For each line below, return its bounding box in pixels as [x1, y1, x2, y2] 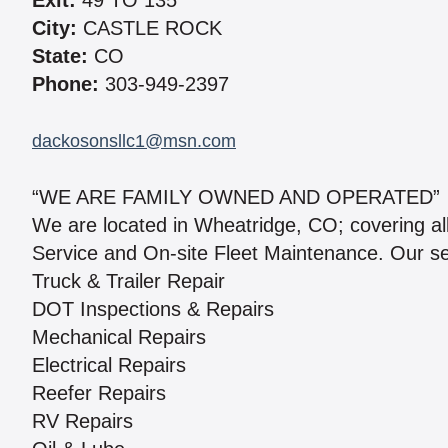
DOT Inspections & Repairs [32, 298, 274, 321]
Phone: [32, 73, 99, 96]
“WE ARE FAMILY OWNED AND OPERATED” [32, 186, 440, 209]
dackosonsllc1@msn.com [32, 131, 236, 152]
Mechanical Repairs [32, 326, 206, 349]
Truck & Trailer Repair [32, 270, 225, 293]
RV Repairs [32, 410, 133, 433]
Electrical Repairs [32, 354, 186, 377]
